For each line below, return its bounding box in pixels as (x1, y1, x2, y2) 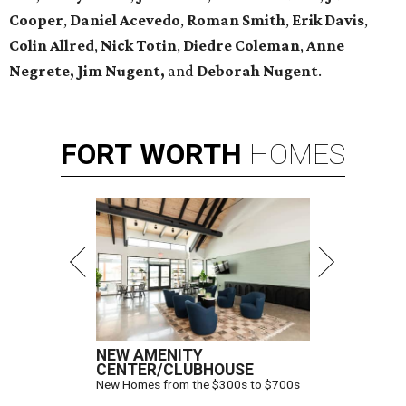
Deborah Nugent (197, 62, 318, 81)
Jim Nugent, (77, 62, 168, 81)
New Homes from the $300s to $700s (96, 377, 300, 392)
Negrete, (9, 62, 77, 81)
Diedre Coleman (183, 36, 300, 55)
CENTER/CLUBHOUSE (96, 361, 254, 380)
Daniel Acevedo (70, 11, 180, 30)
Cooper (9, 11, 63, 30)
